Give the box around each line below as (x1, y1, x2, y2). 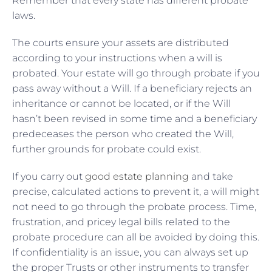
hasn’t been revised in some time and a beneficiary (12, 112, 257, 124)
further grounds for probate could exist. (12, 143, 201, 155)
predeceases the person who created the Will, (12, 127, 234, 140)
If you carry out (12, 170, 85, 182)
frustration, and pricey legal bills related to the (12, 216, 230, 228)
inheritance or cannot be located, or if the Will (12, 97, 231, 109)
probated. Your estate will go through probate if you (12, 67, 260, 79)
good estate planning (85, 170, 189, 182)
